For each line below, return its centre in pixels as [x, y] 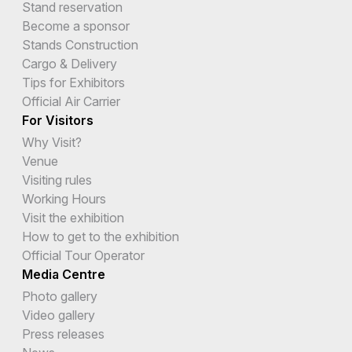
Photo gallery [60, 296]
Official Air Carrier [71, 101]
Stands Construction [80, 44]
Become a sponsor [76, 26]
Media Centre [64, 274]
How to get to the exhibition [101, 236]
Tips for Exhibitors [73, 82]
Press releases [63, 334]
